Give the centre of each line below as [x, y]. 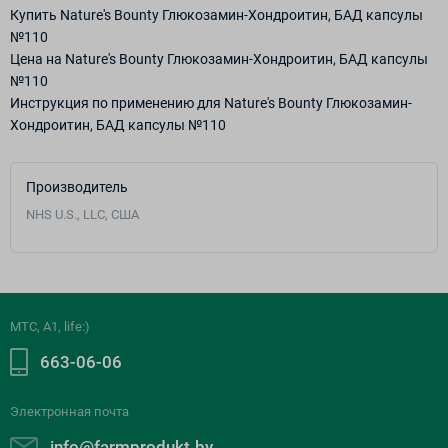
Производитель [77, 186]
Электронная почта [69, 411]
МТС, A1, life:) [50, 326]
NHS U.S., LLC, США [82, 214]
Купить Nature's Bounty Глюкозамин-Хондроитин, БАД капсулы [216, 14]
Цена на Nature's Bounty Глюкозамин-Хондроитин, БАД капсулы [219, 58]
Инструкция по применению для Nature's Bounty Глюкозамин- [211, 102]
